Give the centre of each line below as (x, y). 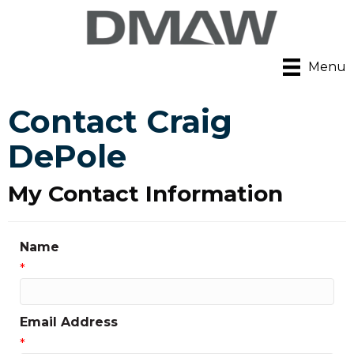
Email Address (69, 322)
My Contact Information (145, 194)
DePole (67, 156)
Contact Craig (120, 122)
